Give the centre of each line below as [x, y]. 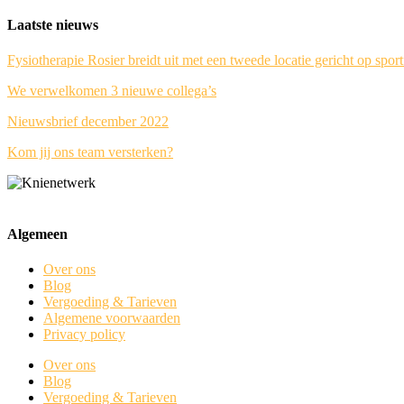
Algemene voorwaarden [112, 318]
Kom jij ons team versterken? [90, 151]
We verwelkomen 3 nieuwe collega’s [112, 90]
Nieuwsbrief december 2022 [88, 121]
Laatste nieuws [53, 24]
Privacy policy [84, 335]
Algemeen [37, 234]
